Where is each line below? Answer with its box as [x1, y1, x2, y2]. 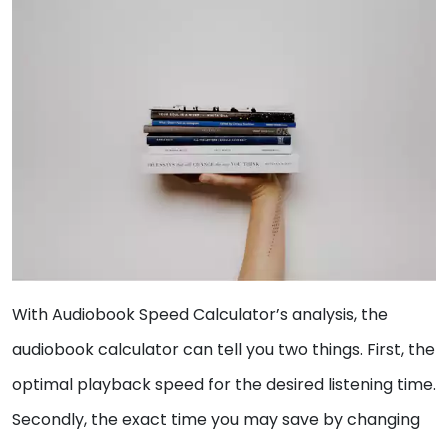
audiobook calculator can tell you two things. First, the [12, 337, 435, 361]
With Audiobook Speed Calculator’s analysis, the [12, 302, 388, 326]
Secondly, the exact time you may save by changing [12, 407, 420, 431]
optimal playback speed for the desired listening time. [12, 372, 436, 396]
